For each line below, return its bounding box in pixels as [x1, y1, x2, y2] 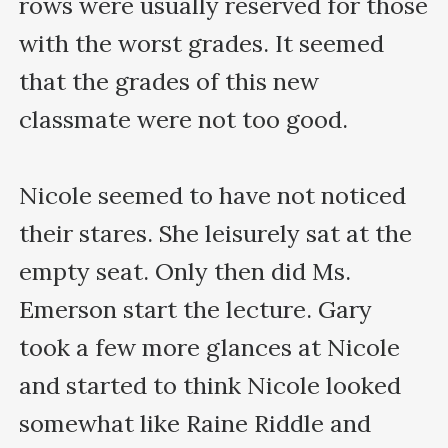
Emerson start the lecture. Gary [19, 293, 373, 325]
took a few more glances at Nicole [19, 331, 401, 363]
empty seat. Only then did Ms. [19, 255, 352, 287]
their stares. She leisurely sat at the [19, 217, 413, 249]
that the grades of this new [19, 65, 320, 97]
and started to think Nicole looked [19, 369, 402, 401]
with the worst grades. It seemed [19, 27, 385, 59]
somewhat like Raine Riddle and [19, 407, 372, 439]
